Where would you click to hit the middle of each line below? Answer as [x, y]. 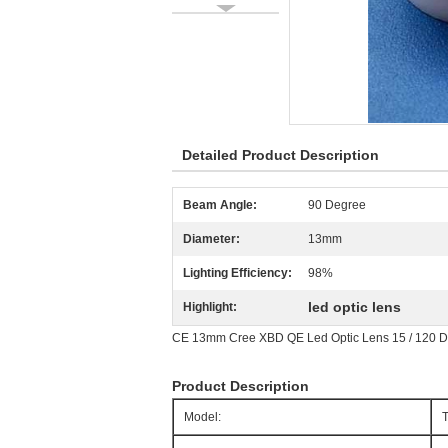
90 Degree [337, 205]
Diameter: [211, 239]
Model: [202, 417]
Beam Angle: [220, 205]
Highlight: [210, 307]
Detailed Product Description [280, 155]
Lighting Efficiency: [237, 273]
